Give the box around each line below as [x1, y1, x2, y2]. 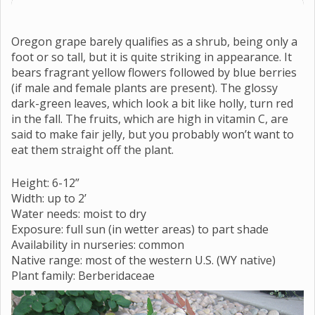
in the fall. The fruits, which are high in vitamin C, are [11, 110, 288, 127]
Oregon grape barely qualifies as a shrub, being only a [11, 33, 297, 49]
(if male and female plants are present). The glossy [11, 79, 278, 96]
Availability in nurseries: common [11, 236, 184, 252]
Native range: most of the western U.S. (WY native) [11, 252, 276, 268]
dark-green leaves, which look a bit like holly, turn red [11, 95, 293, 111]
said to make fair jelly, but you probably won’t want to [11, 126, 294, 142]
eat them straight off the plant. [11, 141, 174, 157]
